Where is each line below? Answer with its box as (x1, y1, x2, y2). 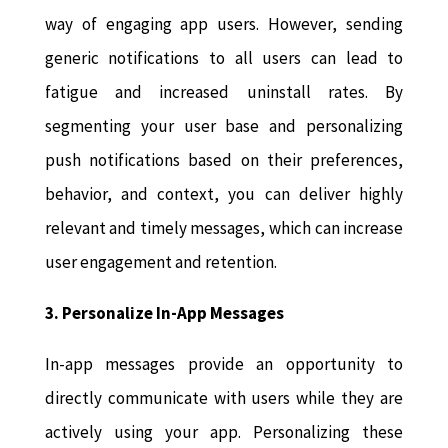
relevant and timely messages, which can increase (44, 217, 404, 240)
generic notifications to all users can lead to (44, 47, 404, 70)
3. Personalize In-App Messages (44, 302, 284, 325)
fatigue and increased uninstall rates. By (44, 81, 404, 104)
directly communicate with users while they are (44, 387, 404, 410)
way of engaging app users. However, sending (44, 13, 404, 36)
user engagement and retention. (44, 251, 277, 274)
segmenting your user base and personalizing (44, 115, 404, 138)
